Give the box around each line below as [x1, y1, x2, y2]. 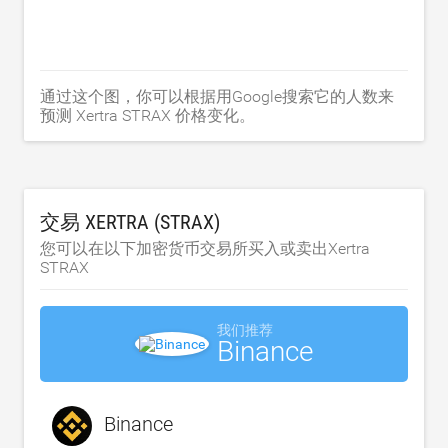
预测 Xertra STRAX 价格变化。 [40, 105, 255, 125]
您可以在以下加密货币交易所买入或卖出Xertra [40, 238, 370, 258]
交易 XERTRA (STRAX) [40, 209, 220, 234]
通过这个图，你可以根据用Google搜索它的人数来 [40, 86, 394, 106]
